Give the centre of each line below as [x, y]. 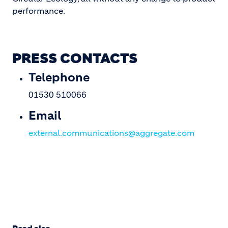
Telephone [59, 77]
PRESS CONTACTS [75, 59]
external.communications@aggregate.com [111, 133]
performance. [39, 11]
